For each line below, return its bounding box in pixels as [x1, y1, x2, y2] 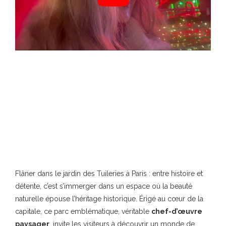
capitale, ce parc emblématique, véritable [15, 207, 151, 216]
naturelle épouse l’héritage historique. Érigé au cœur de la [15, 195, 203, 203]
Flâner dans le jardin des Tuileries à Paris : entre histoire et [15, 169, 203, 178]
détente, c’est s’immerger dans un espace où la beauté [15, 182, 192, 191]
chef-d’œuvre [151, 207, 202, 216]
